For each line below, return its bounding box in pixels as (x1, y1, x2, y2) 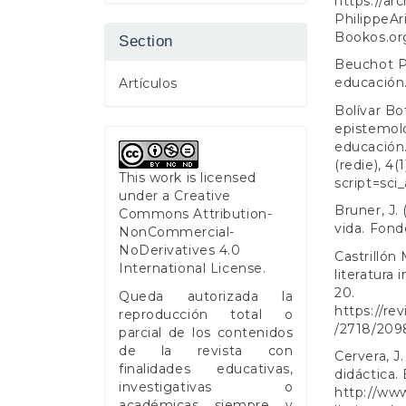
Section (119, 33, 173, 51)
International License (119, 260, 263, 277)
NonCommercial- (119, 224, 235, 241)
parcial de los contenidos (119, 324, 294, 341)
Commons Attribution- (119, 206, 273, 223)
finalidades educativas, (119, 360, 294, 377)
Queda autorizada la (119, 287, 294, 304)
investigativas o (119, 378, 294, 395)
